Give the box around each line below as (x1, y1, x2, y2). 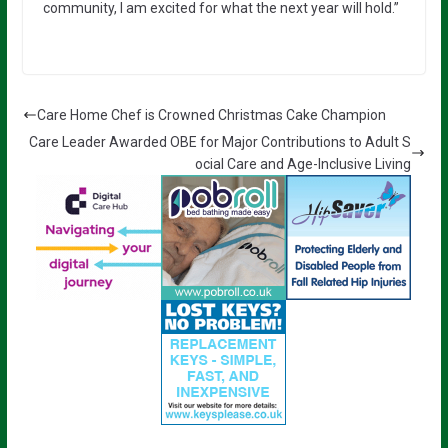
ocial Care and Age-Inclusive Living (195, 155, 412, 172)
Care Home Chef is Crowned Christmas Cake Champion (36, 106, 386, 123)
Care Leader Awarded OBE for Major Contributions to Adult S (29, 133, 412, 150)
